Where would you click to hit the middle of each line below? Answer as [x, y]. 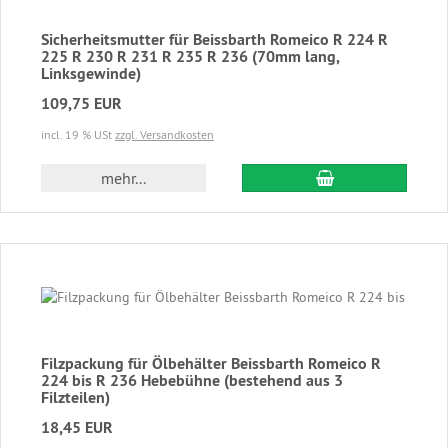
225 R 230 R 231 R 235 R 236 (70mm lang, [190, 56]
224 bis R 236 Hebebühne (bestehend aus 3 [192, 380]
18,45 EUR [77, 427]
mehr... [123, 177]
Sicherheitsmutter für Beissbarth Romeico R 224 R [214, 39]
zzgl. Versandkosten [164, 134]
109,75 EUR [81, 103]
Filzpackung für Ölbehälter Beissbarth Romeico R [211, 363]
